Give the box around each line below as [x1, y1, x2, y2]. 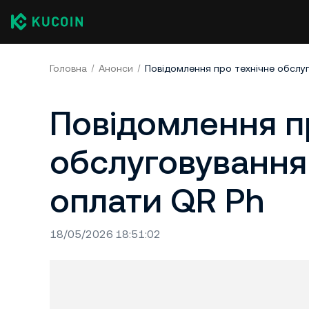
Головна [50, 63, 87, 74]
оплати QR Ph [50, 181, 264, 220]
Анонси [99, 63, 133, 74]
